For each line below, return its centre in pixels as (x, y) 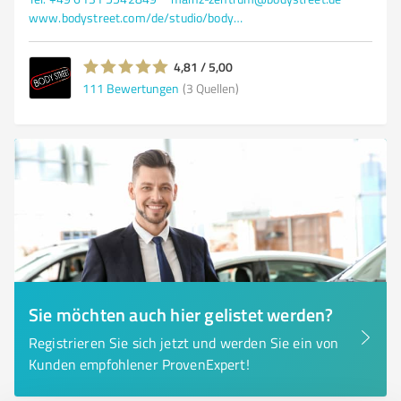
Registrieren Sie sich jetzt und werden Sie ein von (184, 343)
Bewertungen (143, 88)
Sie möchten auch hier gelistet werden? (181, 314)
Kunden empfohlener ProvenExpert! (139, 364)
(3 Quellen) (211, 88)
